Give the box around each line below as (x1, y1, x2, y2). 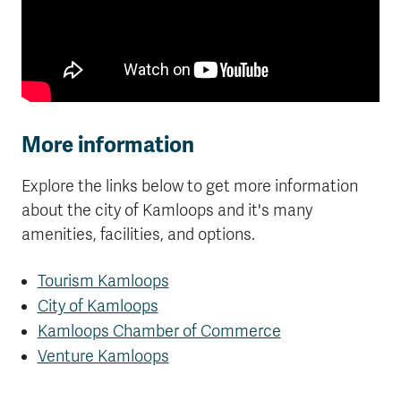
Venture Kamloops (37, 346, 169, 367)
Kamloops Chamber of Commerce (37, 321, 281, 342)
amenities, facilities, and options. (21, 225, 255, 245)
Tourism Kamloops (37, 271, 169, 292)
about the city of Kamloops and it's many (21, 200, 312, 221)
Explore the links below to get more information (21, 176, 358, 197)
